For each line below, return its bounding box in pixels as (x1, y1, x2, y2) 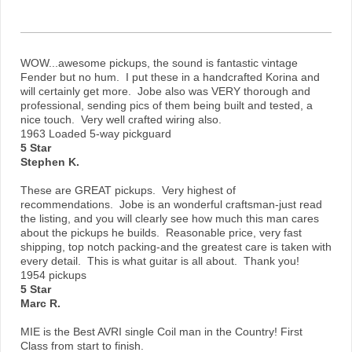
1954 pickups (20, 269, 86, 282)
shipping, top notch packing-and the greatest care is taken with (20, 240, 332, 254)
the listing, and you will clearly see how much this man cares (20, 212, 319, 225)
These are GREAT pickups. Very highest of (20, 184, 236, 197)
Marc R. (20, 297, 60, 310)
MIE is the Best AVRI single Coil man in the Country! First (20, 325, 302, 339)
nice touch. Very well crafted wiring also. (20, 113, 222, 126)
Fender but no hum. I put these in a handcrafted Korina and (20, 71, 320, 84)
